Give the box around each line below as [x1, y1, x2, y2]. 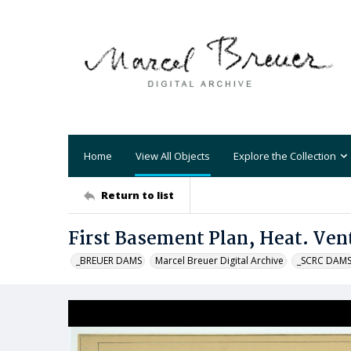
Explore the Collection [233, 148, 336, 163]
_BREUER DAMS [76, 254, 142, 267]
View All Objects [136, 148, 210, 163]
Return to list [101, 187, 174, 202]
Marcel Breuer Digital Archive [155, 254, 284, 267]
